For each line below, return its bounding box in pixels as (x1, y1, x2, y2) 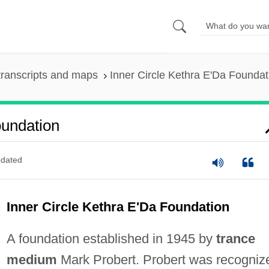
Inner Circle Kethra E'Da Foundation (6, 199, 229, 214)
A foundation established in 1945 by (6, 231, 216, 246)
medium (6, 252, 57, 267)
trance (216, 231, 255, 246)
